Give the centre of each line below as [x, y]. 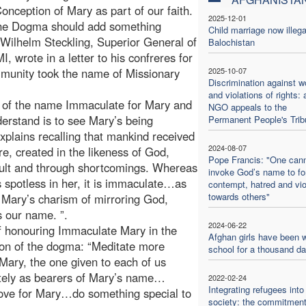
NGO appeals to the [247, 107]
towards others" [239, 196]
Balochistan [231, 42]
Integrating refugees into [256, 289]
